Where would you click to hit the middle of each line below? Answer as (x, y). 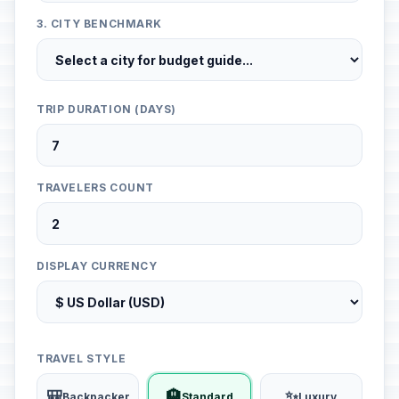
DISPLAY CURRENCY (97, 266)
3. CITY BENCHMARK (99, 24)
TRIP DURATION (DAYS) (106, 109)
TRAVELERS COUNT (95, 187)
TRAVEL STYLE (81, 358)
